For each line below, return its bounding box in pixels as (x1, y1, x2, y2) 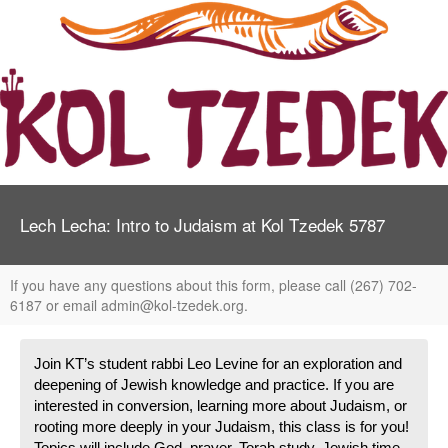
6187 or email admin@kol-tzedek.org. (10, 295, 248, 315)
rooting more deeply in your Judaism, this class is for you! (34, 419, 409, 435)
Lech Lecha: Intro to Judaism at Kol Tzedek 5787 (20, 212, 385, 237)
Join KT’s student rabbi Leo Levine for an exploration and (34, 356, 402, 372)
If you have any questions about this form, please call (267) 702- (10, 275, 417, 295)
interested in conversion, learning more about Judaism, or (34, 398, 407, 414)
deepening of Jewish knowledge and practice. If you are (34, 377, 394, 393)
